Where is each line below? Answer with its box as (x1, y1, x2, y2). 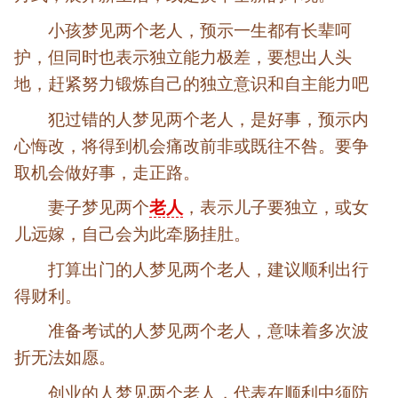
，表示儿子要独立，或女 (183, 198, 370, 218)
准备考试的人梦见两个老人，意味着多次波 (48, 322, 370, 341)
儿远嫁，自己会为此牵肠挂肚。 (14, 225, 251, 244)
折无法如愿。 (14, 348, 115, 368)
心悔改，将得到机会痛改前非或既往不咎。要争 (14, 136, 369, 155)
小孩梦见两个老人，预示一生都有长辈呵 (48, 20, 353, 40)
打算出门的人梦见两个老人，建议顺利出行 (48, 259, 370, 279)
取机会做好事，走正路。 (14, 163, 200, 182)
